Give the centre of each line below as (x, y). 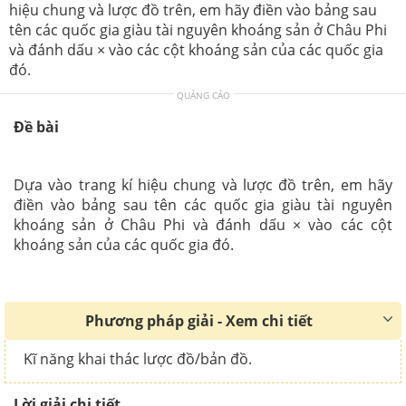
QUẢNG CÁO (203, 95)
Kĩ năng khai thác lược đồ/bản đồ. (138, 359)
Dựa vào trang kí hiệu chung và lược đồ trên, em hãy (203, 185)
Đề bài (36, 127)
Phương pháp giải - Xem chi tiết (198, 321)
